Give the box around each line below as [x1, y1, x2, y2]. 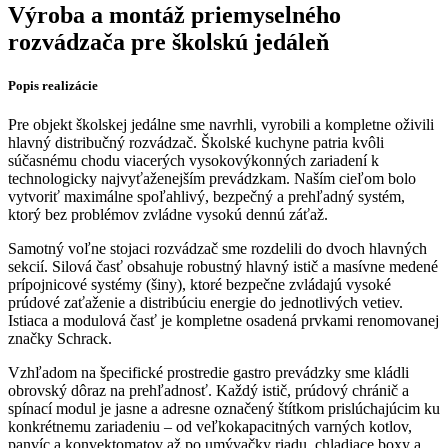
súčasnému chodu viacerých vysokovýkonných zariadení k [8, 152, 379, 170]
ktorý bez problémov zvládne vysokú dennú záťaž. [8, 206, 328, 224]
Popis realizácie [8, 77, 98, 93]
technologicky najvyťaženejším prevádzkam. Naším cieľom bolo [8, 170, 416, 188]
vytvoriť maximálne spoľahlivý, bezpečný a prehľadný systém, [8, 188, 405, 206]
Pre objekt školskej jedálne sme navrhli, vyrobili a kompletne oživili [8, 116, 434, 134]
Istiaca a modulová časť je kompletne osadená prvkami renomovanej [8, 312, 439, 330]
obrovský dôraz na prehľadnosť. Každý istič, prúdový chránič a [8, 382, 409, 400]
